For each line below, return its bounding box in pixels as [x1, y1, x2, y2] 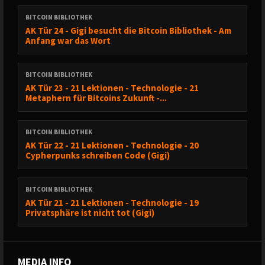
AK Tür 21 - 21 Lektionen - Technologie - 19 [25, 197, 199, 208]
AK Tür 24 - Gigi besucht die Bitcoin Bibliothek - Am [25, 25, 231, 36]
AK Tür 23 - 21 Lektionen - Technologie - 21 [25, 82, 199, 93]
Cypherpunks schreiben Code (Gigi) [25, 150, 170, 161]
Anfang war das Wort [25, 35, 111, 46]
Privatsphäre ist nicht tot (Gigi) [25, 207, 154, 218]
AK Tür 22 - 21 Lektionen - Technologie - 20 [25, 140, 199, 151]
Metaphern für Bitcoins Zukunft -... [25, 92, 167, 104]
